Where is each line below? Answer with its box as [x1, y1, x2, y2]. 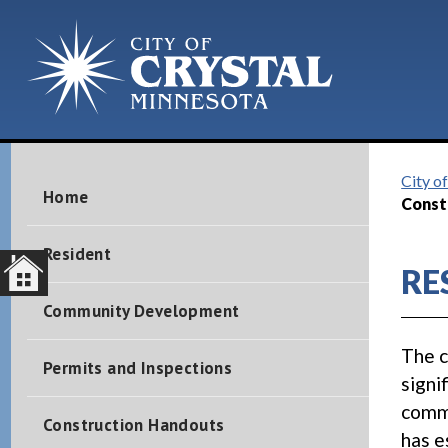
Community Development [42, 300, 240, 322]
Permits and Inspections [42, 357, 233, 379]
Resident [42, 243, 112, 265]
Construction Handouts [42, 414, 225, 436]
